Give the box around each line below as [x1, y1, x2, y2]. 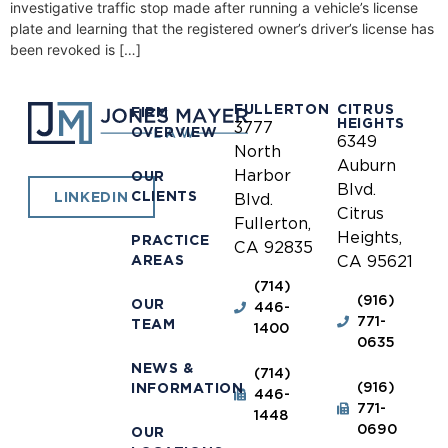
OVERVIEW [130, 124, 218, 141]
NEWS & [130, 360, 195, 377]
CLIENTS [130, 188, 198, 205]
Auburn [337, 156, 397, 176]
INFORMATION [130, 380, 244, 397]
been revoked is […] [10, 41, 141, 58]
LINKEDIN [53, 188, 129, 205]
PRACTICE [130, 232, 210, 249]
